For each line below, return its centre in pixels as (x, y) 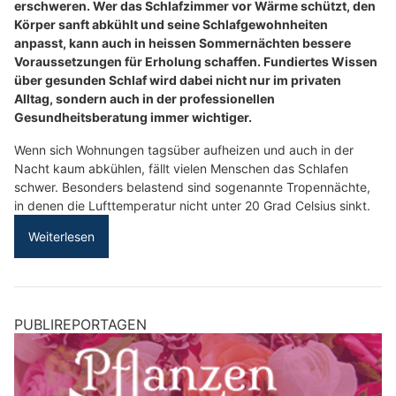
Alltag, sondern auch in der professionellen (145, 98)
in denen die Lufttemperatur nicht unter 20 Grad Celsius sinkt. (192, 205)
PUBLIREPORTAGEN (80, 324)
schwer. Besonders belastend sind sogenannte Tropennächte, (192, 187)
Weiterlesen (61, 236)
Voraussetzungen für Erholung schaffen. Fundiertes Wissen (196, 61)
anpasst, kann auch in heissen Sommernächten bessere (183, 42)
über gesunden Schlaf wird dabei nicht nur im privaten (178, 80)
